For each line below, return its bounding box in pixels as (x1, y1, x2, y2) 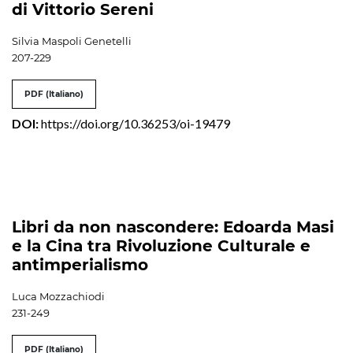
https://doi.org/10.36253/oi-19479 (41, 115, 230, 131)
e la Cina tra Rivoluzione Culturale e (12, 236, 310, 255)
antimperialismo (12, 255, 148, 274)
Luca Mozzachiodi (12, 289, 105, 303)
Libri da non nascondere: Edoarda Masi (12, 217, 334, 236)
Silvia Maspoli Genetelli (12, 34, 132, 47)
